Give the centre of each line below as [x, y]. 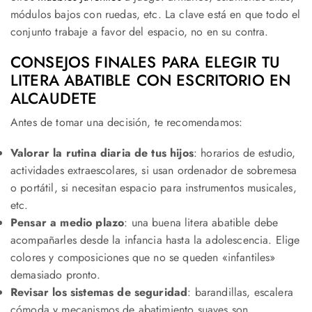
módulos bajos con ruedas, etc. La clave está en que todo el [156, 14]
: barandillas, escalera [240, 292]
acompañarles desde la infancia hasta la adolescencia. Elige [155, 240]
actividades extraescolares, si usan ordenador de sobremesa [154, 170]
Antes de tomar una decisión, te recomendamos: [127, 123]
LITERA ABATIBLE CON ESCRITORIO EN [151, 80]
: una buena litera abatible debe [201, 222]
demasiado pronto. [55, 274]
